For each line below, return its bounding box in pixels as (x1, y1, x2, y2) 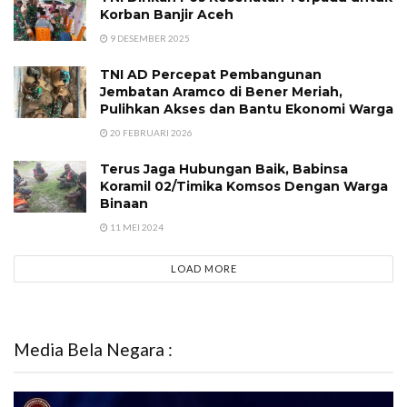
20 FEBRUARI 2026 (108, 126, 193, 138)
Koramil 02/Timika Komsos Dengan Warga (100, 177, 388, 194)
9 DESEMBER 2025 (108, 32, 190, 44)
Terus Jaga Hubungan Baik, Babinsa (100, 160, 348, 177)
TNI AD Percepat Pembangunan (100, 65, 322, 83)
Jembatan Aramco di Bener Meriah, (100, 83, 342, 100)
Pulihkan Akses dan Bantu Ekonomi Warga (100, 100, 393, 117)
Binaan (100, 194, 148, 212)
